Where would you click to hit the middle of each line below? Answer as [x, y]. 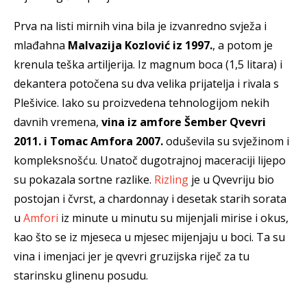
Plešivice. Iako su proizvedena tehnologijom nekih [142, 102]
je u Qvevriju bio [231, 179]
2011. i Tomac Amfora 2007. [88, 141]
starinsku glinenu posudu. [81, 275]
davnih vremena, [58, 122]
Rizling [171, 179]
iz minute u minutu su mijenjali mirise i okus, [173, 218]
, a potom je [243, 45]
